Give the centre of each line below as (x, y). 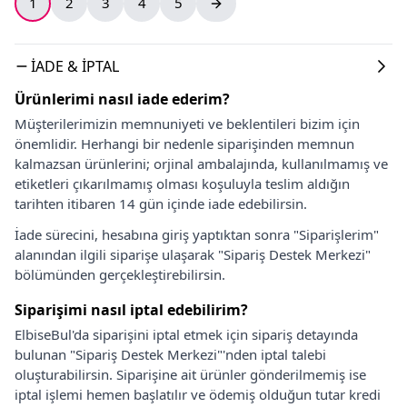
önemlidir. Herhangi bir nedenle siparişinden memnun (184, 143)
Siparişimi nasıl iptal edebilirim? (131, 309)
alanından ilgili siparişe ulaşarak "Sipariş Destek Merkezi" (193, 254)
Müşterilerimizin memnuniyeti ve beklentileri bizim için (187, 123)
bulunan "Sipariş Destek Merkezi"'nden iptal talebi (170, 354)
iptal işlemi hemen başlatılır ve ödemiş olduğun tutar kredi (198, 394)
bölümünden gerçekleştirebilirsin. (120, 274)
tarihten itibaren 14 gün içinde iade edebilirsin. (161, 203)
